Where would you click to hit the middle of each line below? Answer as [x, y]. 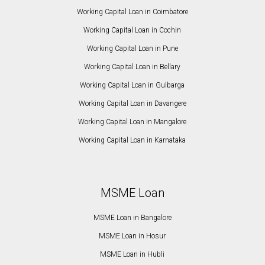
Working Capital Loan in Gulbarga [132, 85]
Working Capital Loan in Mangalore [132, 122]
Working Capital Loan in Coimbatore [132, 12]
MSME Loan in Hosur [132, 236]
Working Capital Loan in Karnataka [132, 140]
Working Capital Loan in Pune [132, 49]
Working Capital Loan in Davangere [132, 104]
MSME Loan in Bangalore [132, 218]
